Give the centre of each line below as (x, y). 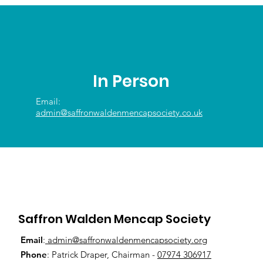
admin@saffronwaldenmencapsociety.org (126, 240)
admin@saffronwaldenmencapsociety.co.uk (119, 113)
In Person (131, 82)
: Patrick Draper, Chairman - (102, 255)
